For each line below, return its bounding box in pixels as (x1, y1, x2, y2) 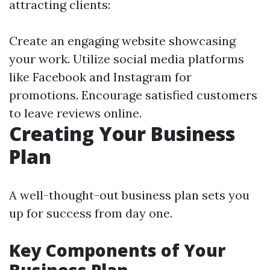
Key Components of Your (9, 239, 225, 262)
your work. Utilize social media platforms (9, 51, 244, 66)
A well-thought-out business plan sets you (9, 187, 250, 202)
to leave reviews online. (9, 105, 142, 121)
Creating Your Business (9, 121, 235, 146)
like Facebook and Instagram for (9, 69, 192, 84)
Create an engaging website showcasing (9, 33, 236, 48)
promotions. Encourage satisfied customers (9, 87, 257, 102)
